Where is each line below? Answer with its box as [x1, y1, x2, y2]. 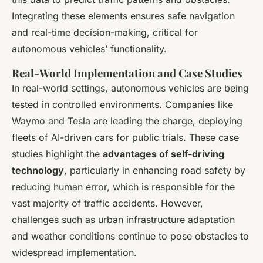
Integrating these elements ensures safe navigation [12, 10, 235, 22]
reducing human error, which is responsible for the [12, 181, 235, 193]
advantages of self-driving [103, 148, 224, 160]
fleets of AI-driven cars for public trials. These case [12, 131, 239, 144]
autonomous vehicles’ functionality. [12, 43, 167, 55]
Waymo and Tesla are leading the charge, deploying [12, 115, 242, 127]
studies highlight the [12, 148, 103, 160]
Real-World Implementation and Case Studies [12, 66, 242, 81]
